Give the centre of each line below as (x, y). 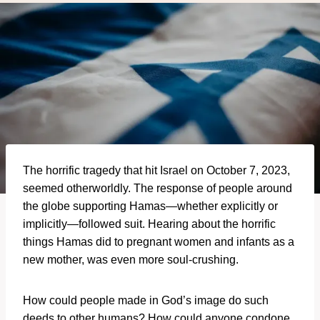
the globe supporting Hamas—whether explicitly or (150, 206)
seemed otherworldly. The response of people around (157, 188)
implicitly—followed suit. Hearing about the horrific (149, 224)
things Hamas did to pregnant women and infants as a (159, 241)
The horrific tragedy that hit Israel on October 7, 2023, (156, 170)
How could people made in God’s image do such (146, 300)
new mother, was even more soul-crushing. (132, 259)
